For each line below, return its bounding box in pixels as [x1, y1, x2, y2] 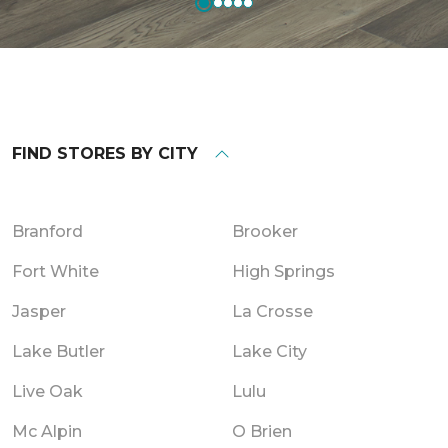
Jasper [12, 301, 66, 321]
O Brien [232, 421, 292, 441]
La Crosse [232, 301, 313, 321]
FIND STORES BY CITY [12, 143, 198, 163]
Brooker [232, 221, 298, 241]
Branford [12, 221, 83, 241]
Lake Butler [12, 341, 105, 361]
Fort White [12, 261, 99, 281]
